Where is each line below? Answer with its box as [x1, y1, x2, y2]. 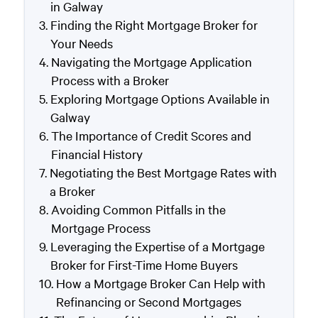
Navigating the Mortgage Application [50, 53, 252, 70]
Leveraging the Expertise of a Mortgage [50, 238, 265, 255]
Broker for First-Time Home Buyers [50, 256, 238, 273]
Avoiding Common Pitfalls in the [50, 201, 226, 218]
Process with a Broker [50, 72, 169, 89]
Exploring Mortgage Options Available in [50, 90, 270, 107]
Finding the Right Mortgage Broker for [50, 16, 258, 33]
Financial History [50, 146, 143, 163]
